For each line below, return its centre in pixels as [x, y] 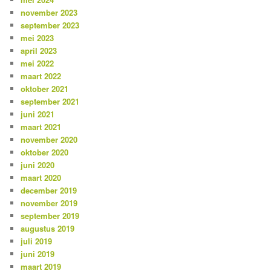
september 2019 [50, 215]
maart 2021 [41, 126]
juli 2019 [37, 241]
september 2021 [50, 101]
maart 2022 [41, 76]
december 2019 [49, 190]
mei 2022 [38, 63]
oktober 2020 [45, 152]
